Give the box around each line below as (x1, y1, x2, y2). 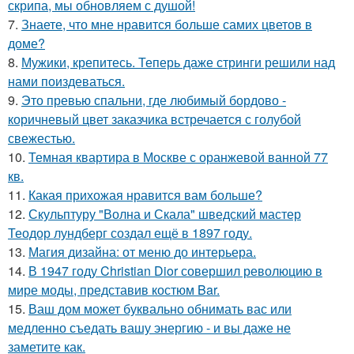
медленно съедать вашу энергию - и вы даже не (8, 318, 291, 337)
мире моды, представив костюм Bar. (8, 281, 220, 299)
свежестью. (8, 129, 75, 147)
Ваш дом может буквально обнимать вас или (28, 299, 292, 318)
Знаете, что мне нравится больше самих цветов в (21, 15, 312, 33)
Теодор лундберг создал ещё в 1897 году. (8, 224, 252, 242)
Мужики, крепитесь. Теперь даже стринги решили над (21, 53, 335, 71)
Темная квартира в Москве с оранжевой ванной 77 (28, 148, 328, 166)
